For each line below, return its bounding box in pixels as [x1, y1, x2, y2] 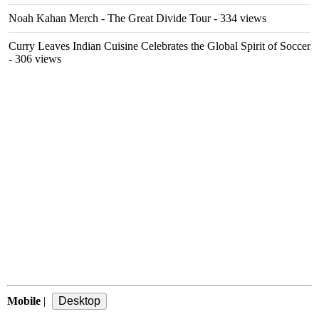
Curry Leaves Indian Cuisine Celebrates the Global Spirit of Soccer [9, 40, 310, 52]
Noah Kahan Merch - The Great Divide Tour [9, 12, 211, 24]
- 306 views [9, 53, 61, 65]
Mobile [7, 295, 41, 307]
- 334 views [211, 12, 266, 24]
